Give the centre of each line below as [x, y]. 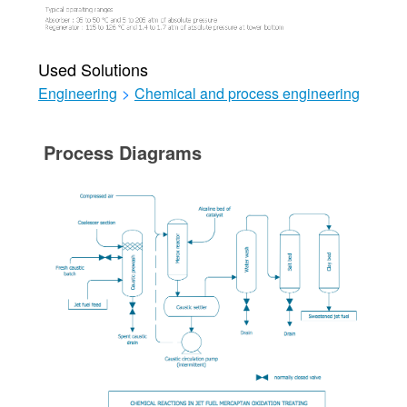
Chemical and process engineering [247, 93]
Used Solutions [93, 69]
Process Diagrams [122, 152]
